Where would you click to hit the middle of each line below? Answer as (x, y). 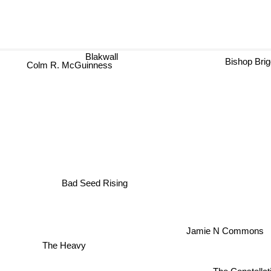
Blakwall (102, 57)
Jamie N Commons (225, 230)
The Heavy (65, 244)
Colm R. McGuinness (64, 69)
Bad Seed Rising (94, 183)
